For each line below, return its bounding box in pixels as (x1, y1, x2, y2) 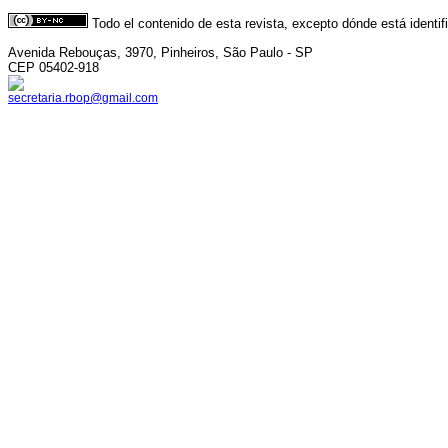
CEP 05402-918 (8, 59, 99, 75)
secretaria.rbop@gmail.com (8, 90, 158, 105)
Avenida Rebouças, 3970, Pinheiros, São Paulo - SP (8, 44, 313, 60)
